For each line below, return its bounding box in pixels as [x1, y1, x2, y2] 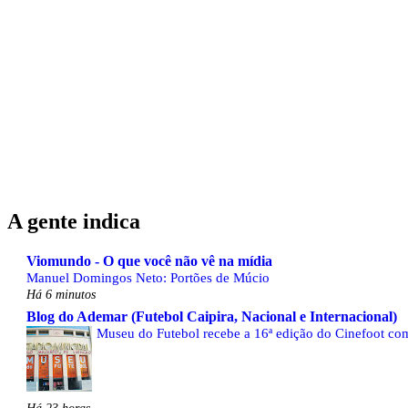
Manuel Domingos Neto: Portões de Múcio [26, 269, 270, 285]
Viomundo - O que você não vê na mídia [26, 252, 272, 269]
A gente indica [7, 209, 140, 233]
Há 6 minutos [26, 286, 96, 301]
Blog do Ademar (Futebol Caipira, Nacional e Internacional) [26, 308, 397, 324]
